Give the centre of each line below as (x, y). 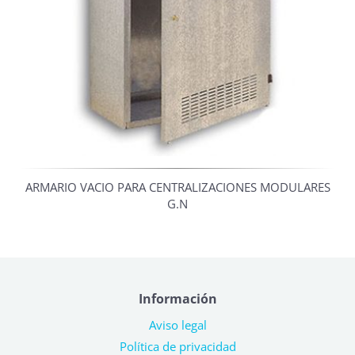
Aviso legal (177, 325)
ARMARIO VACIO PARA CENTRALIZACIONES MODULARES (177, 187)
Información (177, 298)
